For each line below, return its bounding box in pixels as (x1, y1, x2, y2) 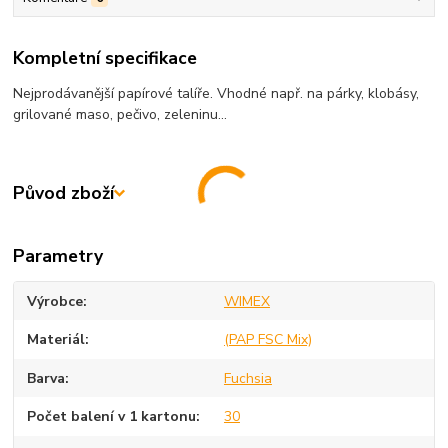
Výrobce (27, 291, 84, 311)
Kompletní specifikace (13, 46, 198, 71)
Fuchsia (223, 368, 272, 388)
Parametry (13, 243, 104, 268)
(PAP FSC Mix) (223, 330, 312, 350)
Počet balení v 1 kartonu (27, 407, 197, 427)
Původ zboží (13, 181, 115, 206)
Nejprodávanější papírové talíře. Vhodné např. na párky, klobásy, (13, 84, 420, 104)
